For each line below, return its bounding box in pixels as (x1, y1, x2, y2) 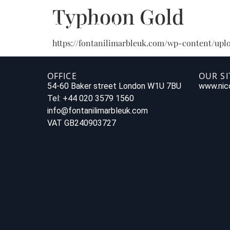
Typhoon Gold (52, 3, 184, 30)
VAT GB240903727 (47, 118, 116, 128)
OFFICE (47, 70, 77, 82)
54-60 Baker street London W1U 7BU (47, 81, 181, 91)
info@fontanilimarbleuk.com (47, 106, 148, 116)
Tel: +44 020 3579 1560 (47, 93, 134, 104)
